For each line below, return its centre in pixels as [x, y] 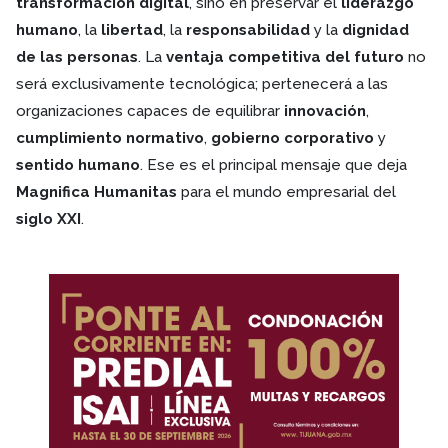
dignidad [375, 29]
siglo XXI [48, 218]
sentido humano [78, 164]
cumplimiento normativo [110, 137]
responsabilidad [248, 29]
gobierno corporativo [292, 137]
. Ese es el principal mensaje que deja [273, 164]
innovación [325, 110]
